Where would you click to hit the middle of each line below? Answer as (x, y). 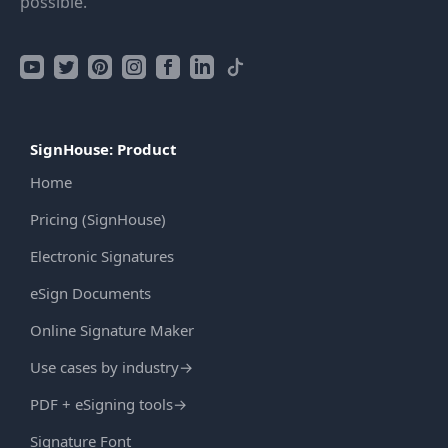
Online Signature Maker (112, 330)
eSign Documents (90, 293)
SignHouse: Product (103, 149)
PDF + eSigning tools (101, 404)
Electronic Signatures (102, 256)
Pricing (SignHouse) (98, 219)
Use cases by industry (104, 367)
